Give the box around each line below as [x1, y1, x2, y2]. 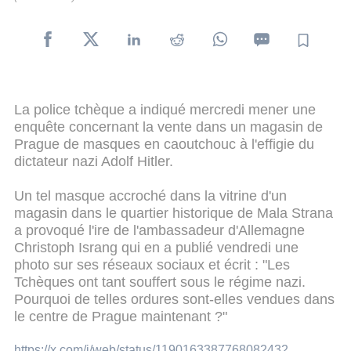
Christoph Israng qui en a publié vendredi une [14, 239, 299, 255]
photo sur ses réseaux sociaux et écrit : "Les [14, 256, 290, 273]
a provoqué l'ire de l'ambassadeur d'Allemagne [14, 222, 305, 238]
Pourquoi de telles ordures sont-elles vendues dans [14, 291, 335, 307]
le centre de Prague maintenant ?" [14, 308, 227, 324]
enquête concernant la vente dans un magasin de [14, 118, 323, 135]
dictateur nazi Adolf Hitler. [14, 153, 177, 169]
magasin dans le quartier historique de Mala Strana [14, 204, 333, 221]
